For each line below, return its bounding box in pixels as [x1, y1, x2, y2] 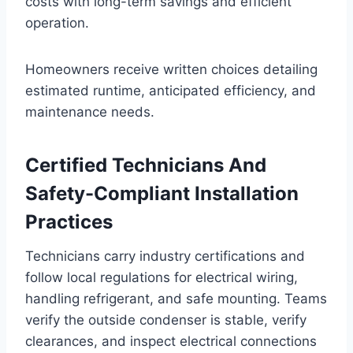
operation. [25, 14, 89, 31]
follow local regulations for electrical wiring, [25, 269, 298, 285]
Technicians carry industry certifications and [25, 247, 305, 264]
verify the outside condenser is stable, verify [25, 311, 307, 328]
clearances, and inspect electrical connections [25, 333, 317, 349]
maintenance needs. [25, 103, 154, 120]
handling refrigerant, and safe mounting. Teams [25, 290, 327, 307]
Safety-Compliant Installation [25, 181, 299, 205]
